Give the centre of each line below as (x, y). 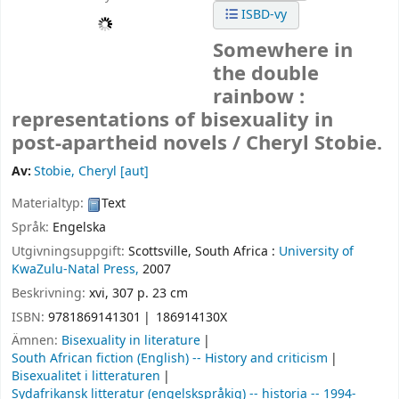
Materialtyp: (49, 204)
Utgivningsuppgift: (70, 251)
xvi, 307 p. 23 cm (138, 293)
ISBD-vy (263, 15)
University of (316, 251)
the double (266, 74)
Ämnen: (37, 341)
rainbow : (259, 98)
